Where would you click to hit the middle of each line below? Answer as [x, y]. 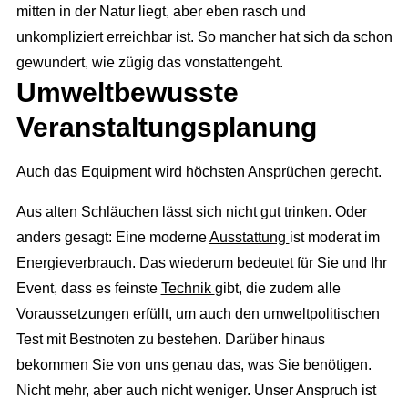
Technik [188, 288]
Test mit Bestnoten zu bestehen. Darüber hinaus [170, 339]
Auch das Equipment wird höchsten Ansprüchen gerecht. [199, 172]
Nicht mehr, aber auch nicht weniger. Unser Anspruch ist [196, 390]
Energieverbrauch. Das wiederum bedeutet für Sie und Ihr [201, 262]
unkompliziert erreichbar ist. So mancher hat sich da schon [204, 37]
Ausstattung [249, 237]
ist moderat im [334, 237]
